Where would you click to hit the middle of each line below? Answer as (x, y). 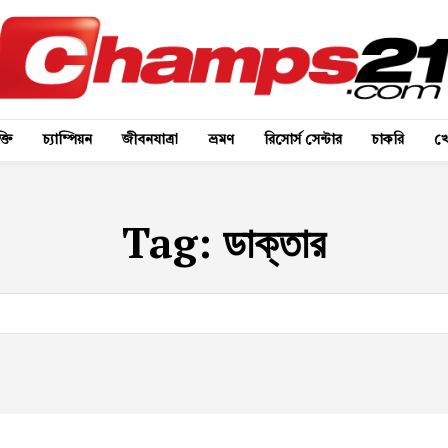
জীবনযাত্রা (150, 139)
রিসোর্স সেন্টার (303, 139)
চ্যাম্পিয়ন (67, 139)
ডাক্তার (274, 241)
